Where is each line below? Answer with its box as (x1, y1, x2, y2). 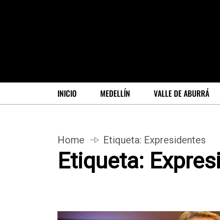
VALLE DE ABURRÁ (154, 87, 209, 99)
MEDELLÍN (100, 87, 130, 99)
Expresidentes (144, 134, 206, 146)
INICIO (57, 87, 77, 99)
